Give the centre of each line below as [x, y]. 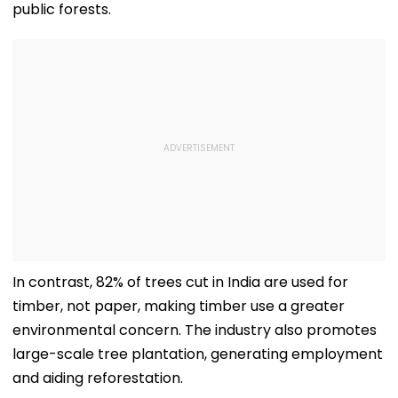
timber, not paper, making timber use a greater [179, 306]
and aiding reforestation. [98, 378]
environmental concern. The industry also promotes [195, 330]
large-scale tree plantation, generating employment [198, 354]
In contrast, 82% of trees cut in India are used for [180, 282]
